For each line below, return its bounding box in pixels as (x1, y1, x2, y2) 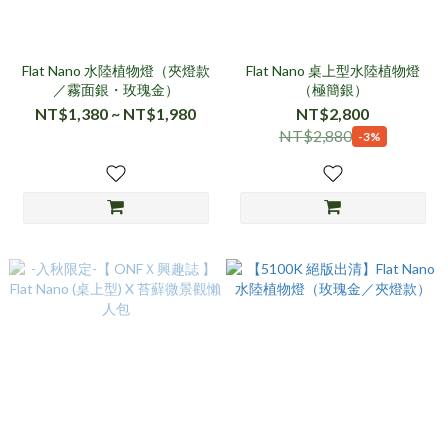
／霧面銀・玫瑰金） (52, 81, 179, 98)
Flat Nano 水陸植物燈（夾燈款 (21, 62, 210, 79)
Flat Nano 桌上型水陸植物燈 (245, 62, 420, 79)
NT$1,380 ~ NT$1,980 (35, 104, 196, 123)
